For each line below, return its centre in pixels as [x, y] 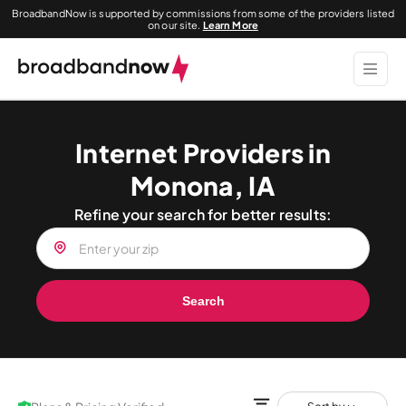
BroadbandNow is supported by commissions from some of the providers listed [203, 13]
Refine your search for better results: [203, 214]
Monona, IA [203, 185]
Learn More [230, 25]
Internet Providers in [203, 153]
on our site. [175, 25]
